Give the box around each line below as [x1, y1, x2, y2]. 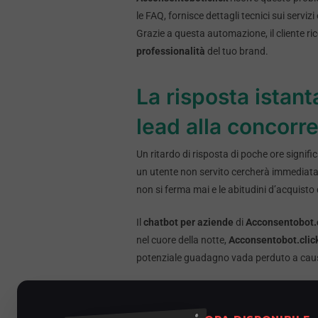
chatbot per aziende [143, 216, 234, 229]
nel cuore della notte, [136, 234, 229, 246]
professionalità [136, 45, 205, 57]
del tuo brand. [205, 45, 268, 57]
